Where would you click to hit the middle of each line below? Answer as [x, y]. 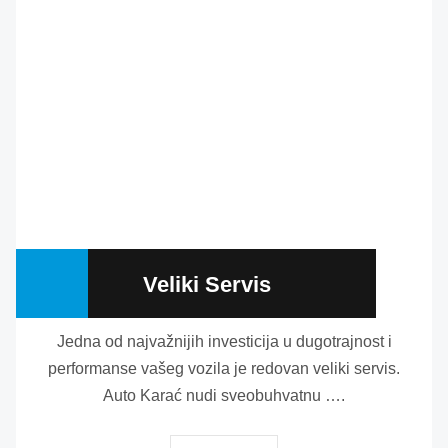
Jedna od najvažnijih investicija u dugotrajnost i [224, 341]
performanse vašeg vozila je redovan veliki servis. [224, 368]
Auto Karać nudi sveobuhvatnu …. [224, 395]
